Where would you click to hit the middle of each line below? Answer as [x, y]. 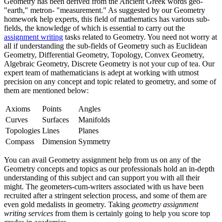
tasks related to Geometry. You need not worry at [140, 37]
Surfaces [55, 119]
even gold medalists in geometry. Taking [68, 204]
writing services [28, 213]
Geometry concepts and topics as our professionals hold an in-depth [109, 168]
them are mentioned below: [46, 90]
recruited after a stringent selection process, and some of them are [105, 195]
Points [52, 109]
